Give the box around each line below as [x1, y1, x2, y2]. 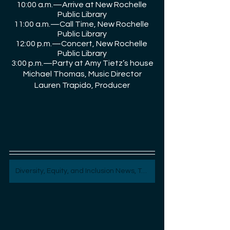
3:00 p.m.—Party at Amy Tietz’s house [11, 59, 154, 68]
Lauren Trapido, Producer [34, 81, 130, 90]
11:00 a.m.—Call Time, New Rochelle [14, 20, 150, 29]
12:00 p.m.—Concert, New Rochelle [15, 40, 149, 48]
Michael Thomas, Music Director [23, 70, 142, 79]
